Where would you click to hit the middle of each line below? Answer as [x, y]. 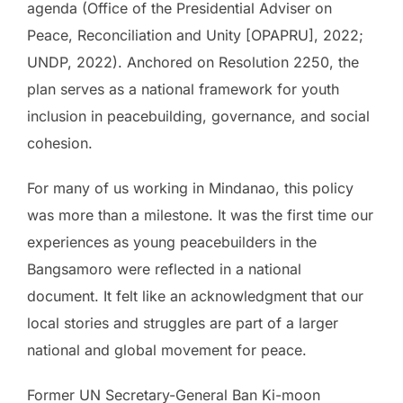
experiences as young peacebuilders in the [172, 242]
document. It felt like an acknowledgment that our [195, 296]
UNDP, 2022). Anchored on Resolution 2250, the [193, 62]
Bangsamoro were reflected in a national [164, 269]
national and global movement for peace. [167, 350]
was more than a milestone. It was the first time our [200, 215]
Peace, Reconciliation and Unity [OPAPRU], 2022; [195, 35]
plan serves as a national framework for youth [183, 89]
